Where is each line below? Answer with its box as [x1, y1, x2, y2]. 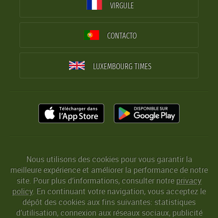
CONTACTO [107, 31, 137, 41]
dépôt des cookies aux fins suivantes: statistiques [22, 197, 196, 208]
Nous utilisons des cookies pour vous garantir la [26, 154, 192, 165]
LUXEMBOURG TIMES [92, 62, 151, 72]
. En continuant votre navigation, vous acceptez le [33, 186, 206, 197]
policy [12, 186, 33, 197]
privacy [176, 175, 201, 186]
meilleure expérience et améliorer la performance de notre [10, 164, 208, 176]
